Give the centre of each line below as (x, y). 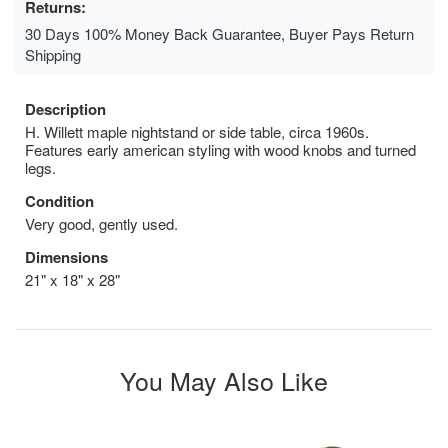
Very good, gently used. (101, 223)
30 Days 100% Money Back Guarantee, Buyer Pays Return (219, 33)
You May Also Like (224, 379)
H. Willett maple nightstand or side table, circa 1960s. (197, 131)
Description (65, 108)
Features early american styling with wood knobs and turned (220, 149)
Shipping (53, 54)
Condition (59, 200)
